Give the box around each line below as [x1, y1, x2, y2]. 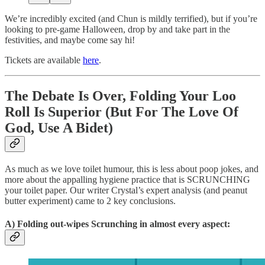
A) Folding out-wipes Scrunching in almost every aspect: [5, 219, 230, 230]
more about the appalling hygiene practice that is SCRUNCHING [5, 174, 250, 185]
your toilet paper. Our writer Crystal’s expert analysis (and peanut [5, 185, 247, 196]
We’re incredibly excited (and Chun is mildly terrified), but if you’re [5, 14, 257, 24]
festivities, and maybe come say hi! [5, 35, 135, 46]
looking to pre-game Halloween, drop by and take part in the [5, 24, 230, 35]
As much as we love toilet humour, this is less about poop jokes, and [5, 164, 258, 174]
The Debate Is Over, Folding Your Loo [5, 88, 236, 104]
